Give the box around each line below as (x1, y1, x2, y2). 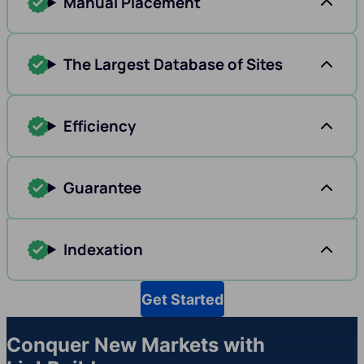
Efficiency (63, 115, 136, 137)
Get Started (141, 290, 223, 308)
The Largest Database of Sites (63, 54, 284, 76)
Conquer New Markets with (6, 333, 265, 357)
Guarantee (63, 177, 142, 199)
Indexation (63, 239, 144, 261)
